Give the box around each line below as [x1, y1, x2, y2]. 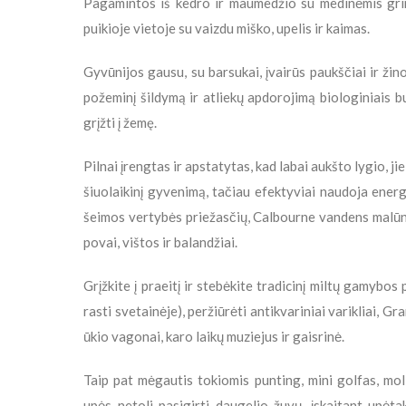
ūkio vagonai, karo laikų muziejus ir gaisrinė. [83, 328, 344, 345]
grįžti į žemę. [83, 114, 157, 131]
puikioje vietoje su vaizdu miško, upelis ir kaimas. [83, 20, 370, 37]
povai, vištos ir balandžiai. [83, 234, 237, 251]
